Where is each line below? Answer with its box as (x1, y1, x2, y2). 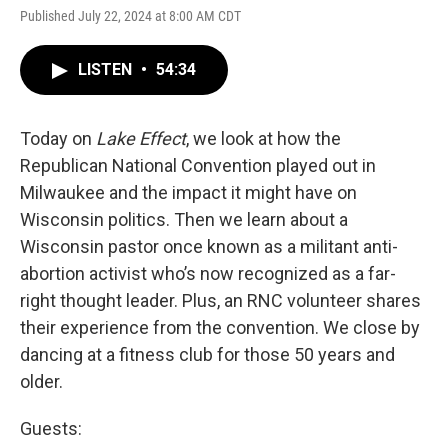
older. (20, 371, 63, 392)
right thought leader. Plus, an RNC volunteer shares (20, 290, 421, 311)
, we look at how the (186, 128, 341, 149)
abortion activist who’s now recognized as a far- (20, 263, 396, 284)
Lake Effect (96, 128, 186, 149)
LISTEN (78, 60, 136, 79)
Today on (20, 128, 96, 149)
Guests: (20, 418, 82, 439)
